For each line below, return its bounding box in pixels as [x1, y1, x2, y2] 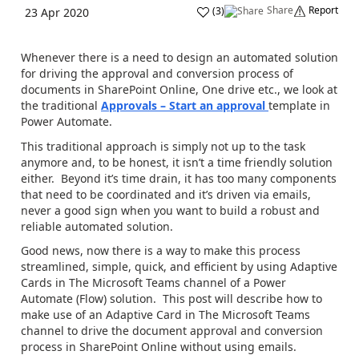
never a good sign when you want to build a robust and [21, 202, 320, 218]
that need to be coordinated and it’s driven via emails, [21, 186, 311, 202]
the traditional [21, 98, 98, 113]
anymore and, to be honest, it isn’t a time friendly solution [21, 154, 333, 170]
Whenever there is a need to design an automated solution [21, 50, 338, 65]
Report [309, 3, 338, 17]
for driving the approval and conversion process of [21, 66, 293, 81]
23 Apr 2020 [25, 5, 89, 20]
